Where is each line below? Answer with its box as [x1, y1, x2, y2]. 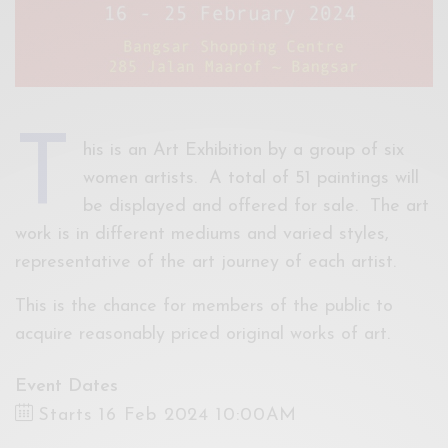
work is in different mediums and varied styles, [15, 225, 390, 245]
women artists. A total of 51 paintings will [82, 169, 419, 189]
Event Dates [15, 377, 118, 397]
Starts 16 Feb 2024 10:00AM [38, 406, 298, 426]
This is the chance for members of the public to [15, 297, 394, 317]
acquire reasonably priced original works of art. [15, 325, 391, 345]
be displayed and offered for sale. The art [82, 197, 429, 217]
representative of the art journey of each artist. [15, 253, 397, 273]
